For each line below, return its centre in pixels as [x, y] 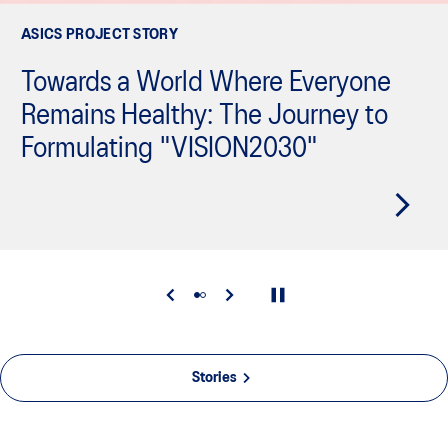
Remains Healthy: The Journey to [204, 117]
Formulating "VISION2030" [169, 150]
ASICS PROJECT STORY [100, 35]
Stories [214, 378]
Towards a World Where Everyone [206, 84]
